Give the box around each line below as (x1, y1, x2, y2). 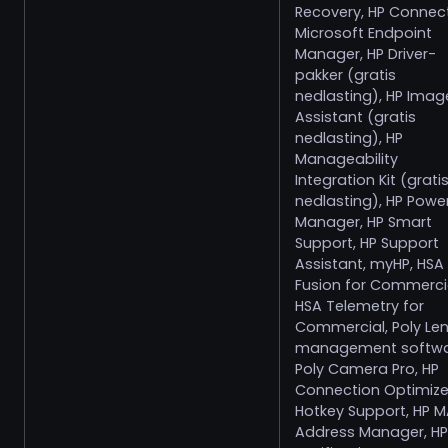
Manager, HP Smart (295, 212, 432, 232)
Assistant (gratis (295, 107, 416, 127)
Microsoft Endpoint (295, 23, 432, 43)
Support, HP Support (295, 233, 439, 253)
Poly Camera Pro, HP (295, 359, 439, 379)
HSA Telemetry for (295, 296, 424, 316)
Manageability (295, 149, 398, 169)
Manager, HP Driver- (295, 44, 436, 64)
